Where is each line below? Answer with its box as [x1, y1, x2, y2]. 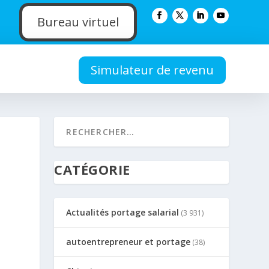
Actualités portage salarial [66, 207, 180, 218]
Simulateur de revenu [90, 62, 214, 78]
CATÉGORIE [54, 160, 130, 178]
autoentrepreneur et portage [66, 236, 191, 247]
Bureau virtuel [37, 14, 119, 30]
